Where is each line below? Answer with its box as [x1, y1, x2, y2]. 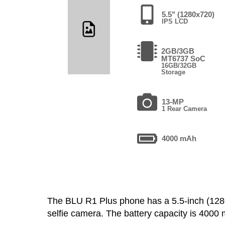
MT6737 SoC [161, 54, 205, 63]
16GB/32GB [161, 61, 196, 69]
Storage [161, 68, 185, 76]
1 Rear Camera [162, 104, 207, 113]
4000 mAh [162, 134, 197, 143]
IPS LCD [162, 17, 188, 25]
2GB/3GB [161, 46, 194, 55]
